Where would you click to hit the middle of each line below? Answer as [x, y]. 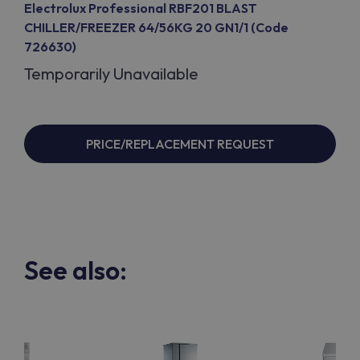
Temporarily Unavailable [111, 74]
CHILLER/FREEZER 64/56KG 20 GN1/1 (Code [156, 27]
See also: [76, 270]
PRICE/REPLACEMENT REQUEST [180, 144]
